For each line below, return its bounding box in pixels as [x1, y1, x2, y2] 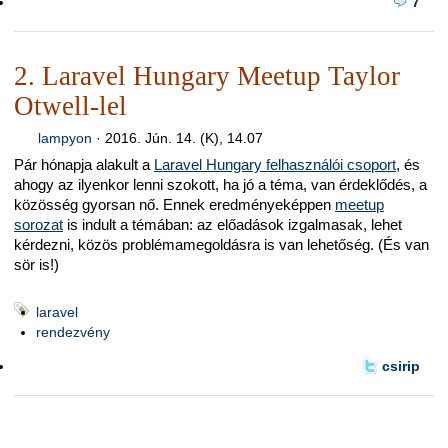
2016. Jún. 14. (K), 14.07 [104, 129, 263, 146]
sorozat [14, 215, 63, 233]
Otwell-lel [14, 90, 127, 121]
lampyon [37, 129, 92, 146]
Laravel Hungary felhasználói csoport [154, 155, 396, 173]
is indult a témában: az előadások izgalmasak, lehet [63, 215, 402, 233]
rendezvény [36, 323, 110, 340]
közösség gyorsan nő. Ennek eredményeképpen [14, 195, 335, 213]
